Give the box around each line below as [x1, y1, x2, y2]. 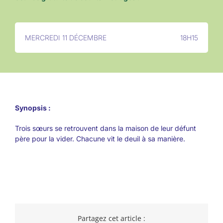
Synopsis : [14, 104, 51, 112]
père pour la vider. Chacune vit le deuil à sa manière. [14, 134, 185, 143]
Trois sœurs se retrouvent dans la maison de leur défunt [14, 124, 196, 133]
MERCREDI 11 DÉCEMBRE [24, 33, 107, 42]
